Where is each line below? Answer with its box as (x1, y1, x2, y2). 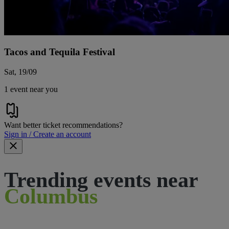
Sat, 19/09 (4, 67, 37, 77)
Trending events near (4, 168, 198, 192)
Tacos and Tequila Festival (4, 47, 115, 58)
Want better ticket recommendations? (4, 121, 123, 130)
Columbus (4, 185, 98, 209)
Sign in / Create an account (4, 130, 91, 139)
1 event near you (4, 85, 58, 94)
